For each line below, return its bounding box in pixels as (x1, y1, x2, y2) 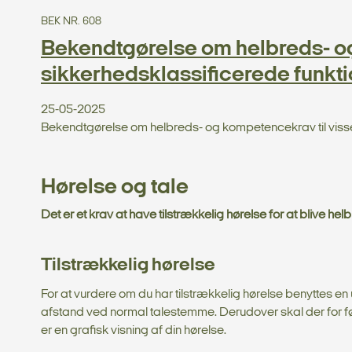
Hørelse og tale (41, 176, 189, 199)
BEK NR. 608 (41, 15, 101, 27)
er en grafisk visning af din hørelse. (41, 324, 226, 337)
